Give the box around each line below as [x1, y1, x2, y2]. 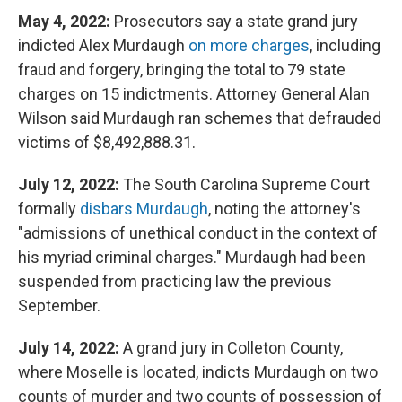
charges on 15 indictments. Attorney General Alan [18, 83, 370, 103]
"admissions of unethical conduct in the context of [18, 223, 378, 242]
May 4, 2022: [18, 11, 114, 31]
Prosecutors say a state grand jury [114, 11, 358, 31]
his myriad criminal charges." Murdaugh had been [18, 247, 366, 267]
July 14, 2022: [18, 337, 123, 357]
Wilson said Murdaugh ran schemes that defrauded [18, 108, 381, 127]
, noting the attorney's [208, 198, 361, 218]
